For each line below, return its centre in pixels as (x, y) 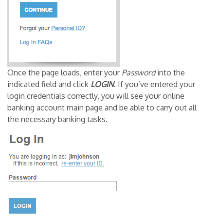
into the (170, 72)
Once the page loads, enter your (64, 72)
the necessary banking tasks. (57, 119)
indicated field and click (49, 84)
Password (138, 72)
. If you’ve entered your (154, 84)
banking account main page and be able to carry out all (102, 107)
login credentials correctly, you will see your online (96, 96)
